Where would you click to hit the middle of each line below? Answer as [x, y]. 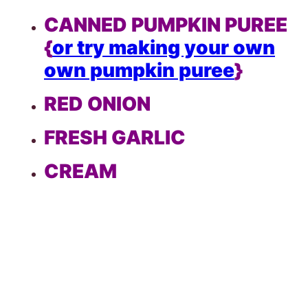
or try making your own [164, 47]
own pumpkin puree [139, 70]
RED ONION [97, 104]
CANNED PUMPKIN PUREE [166, 25]
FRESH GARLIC [115, 137]
